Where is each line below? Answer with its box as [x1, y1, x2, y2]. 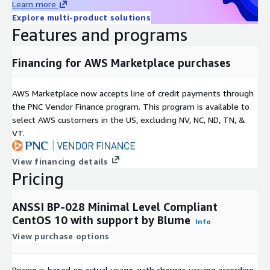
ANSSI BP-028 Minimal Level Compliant [12, 199, 218, 213]
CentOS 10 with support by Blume [12, 213, 190, 227]
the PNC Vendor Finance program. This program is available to [12, 101, 250, 111]
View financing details [12, 155, 108, 166]
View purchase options [12, 230, 110, 241]
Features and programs [12, 24, 187, 45]
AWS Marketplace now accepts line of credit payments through [12, 87, 254, 98]
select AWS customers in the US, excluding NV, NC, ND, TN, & [12, 114, 245, 125]
